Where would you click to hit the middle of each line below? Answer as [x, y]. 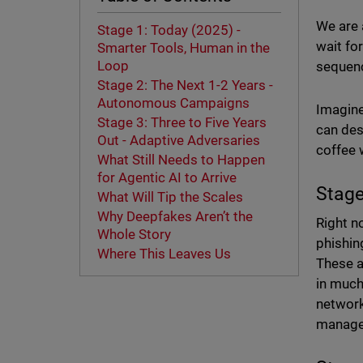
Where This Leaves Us [165, 254]
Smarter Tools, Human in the [183, 48]
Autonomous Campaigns [175, 103]
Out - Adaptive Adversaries [180, 141]
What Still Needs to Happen [181, 160]
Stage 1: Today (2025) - [169, 30]
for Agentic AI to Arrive [168, 178]
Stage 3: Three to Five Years [181, 123]
